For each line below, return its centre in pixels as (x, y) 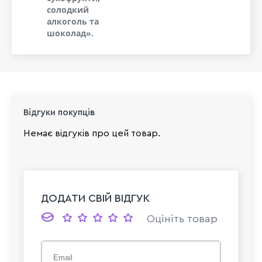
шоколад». (70, 33)
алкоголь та (73, 21)
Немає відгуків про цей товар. (92, 133)
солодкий (68, 9)
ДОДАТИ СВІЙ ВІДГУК (96, 198)
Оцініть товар (182, 218)
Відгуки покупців (59, 112)
